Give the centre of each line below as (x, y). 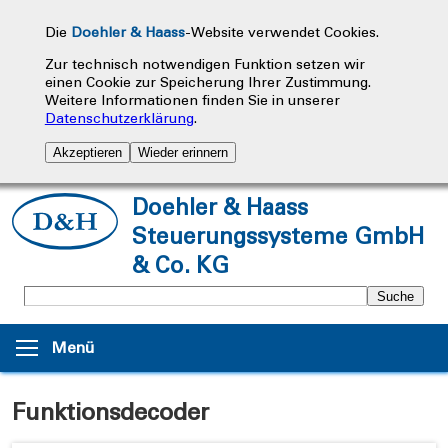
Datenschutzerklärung (119, 118)
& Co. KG (180, 265)
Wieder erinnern (182, 152)
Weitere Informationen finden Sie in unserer (192, 100)
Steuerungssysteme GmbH (278, 236)
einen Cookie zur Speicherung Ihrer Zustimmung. (207, 82)
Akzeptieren (87, 152)
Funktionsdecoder (110, 411)
